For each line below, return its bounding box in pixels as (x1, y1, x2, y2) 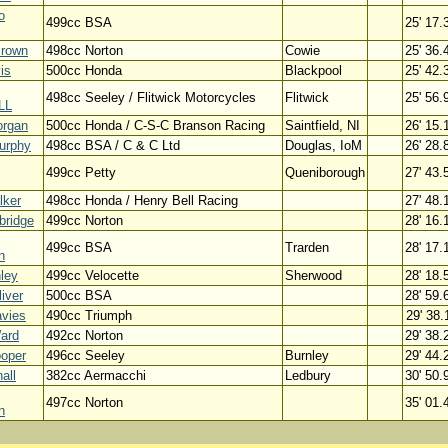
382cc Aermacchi (46, 368, 146, 383)
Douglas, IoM (285, 138, 362, 153)
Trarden (285, 240, 329, 255)
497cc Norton (46, 395, 123, 410)
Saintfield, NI (285, 118, 360, 133)
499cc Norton (46, 213, 123, 228)
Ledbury (285, 368, 331, 383)
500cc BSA (46, 288, 112, 303)
